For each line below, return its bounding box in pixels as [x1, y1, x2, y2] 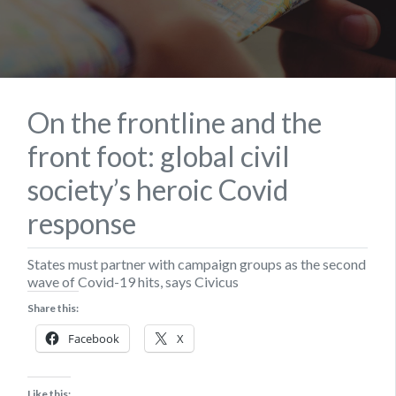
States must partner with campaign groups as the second [27, 255, 366, 272]
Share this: [27, 301, 79, 315]
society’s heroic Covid [27, 171, 288, 207]
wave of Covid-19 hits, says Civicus [27, 272, 239, 290]
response [27, 205, 136, 240]
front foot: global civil [27, 138, 290, 173]
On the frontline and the [27, 104, 322, 140]
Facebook [68, 330, 119, 346]
